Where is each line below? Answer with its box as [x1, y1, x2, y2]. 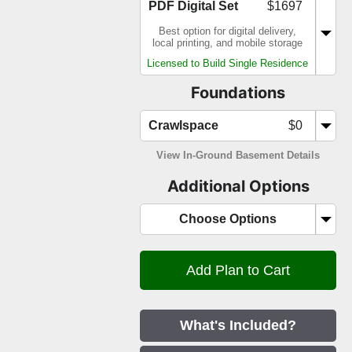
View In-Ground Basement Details [156, 149, 320, 162]
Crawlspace [148, 119, 218, 133]
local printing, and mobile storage [152, 37, 302, 49]
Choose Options [178, 212, 277, 226]
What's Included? [180, 317, 296, 334]
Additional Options [167, 177, 310, 196]
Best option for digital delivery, [159, 25, 296, 38]
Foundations [191, 83, 285, 103]
